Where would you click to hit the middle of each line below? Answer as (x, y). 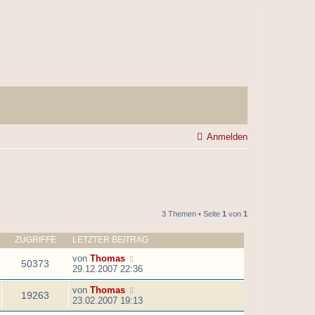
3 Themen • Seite (192, 214)
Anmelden (227, 137)
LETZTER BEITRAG (110, 240)
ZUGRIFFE (35, 240)
